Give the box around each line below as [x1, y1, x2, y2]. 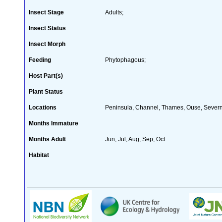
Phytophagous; [105, 56, 146, 63]
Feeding [29, 56, 51, 63]
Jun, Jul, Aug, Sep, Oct [105, 135, 165, 143]
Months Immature [29, 119, 78, 127]
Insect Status [29, 24, 66, 32]
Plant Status [29, 88, 63, 95]
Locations [29, 104, 56, 111]
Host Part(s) [29, 72, 63, 79]
